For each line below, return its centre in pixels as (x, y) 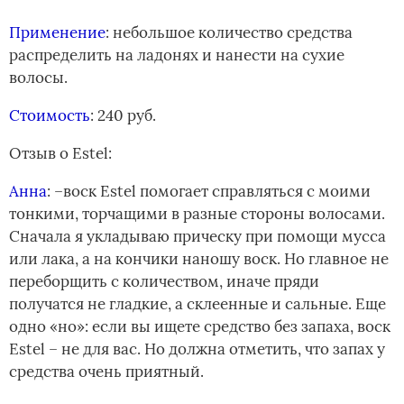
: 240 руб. (123, 116)
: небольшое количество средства (229, 33)
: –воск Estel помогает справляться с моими (209, 192)
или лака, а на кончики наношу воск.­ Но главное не (199, 259)
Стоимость (50, 116)
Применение (57, 33)
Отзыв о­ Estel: (60, 154)
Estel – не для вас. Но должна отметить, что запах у (197, 349)
